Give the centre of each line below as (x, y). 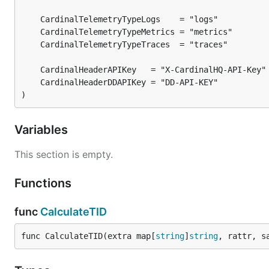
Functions (44, 183)
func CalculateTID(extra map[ (88, 236)
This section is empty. (64, 154)
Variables (43, 130)
